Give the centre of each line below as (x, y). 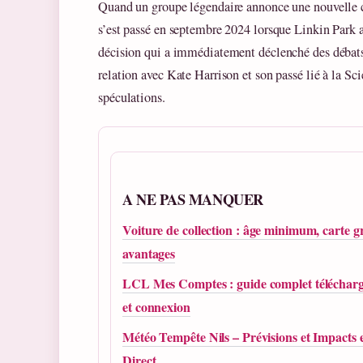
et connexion (156, 307)
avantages (149, 254)
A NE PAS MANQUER (193, 200)
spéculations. (132, 98)
